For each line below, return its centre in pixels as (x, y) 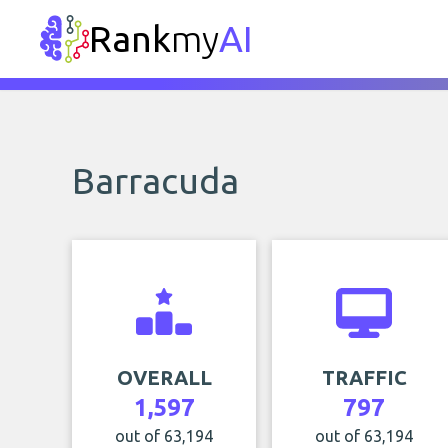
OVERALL (164, 377)
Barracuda (155, 180)
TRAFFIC (364, 377)
